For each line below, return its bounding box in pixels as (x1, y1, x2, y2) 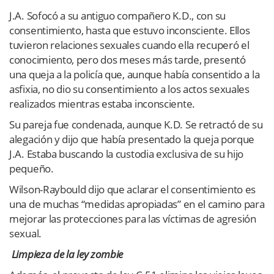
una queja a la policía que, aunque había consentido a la (9, 67, 260, 81)
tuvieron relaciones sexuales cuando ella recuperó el (9, 37, 250, 52)
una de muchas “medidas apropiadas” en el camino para (9, 196, 265, 211)
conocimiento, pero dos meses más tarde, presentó (9, 52, 246, 67)
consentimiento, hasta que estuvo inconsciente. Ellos (9, 23, 250, 37)
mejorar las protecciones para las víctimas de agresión (9, 211, 256, 226)
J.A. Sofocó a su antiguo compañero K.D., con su (9, 8, 226, 23)
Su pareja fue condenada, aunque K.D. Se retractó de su (9, 117, 263, 131)
